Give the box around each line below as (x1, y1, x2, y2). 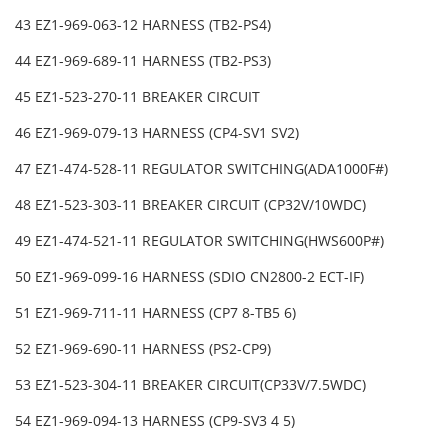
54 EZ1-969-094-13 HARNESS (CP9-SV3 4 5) (15, 411, 299, 431)
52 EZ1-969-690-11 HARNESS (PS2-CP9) (15, 339, 275, 359)
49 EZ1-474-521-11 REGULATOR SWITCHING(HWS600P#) (15, 231, 388, 251)
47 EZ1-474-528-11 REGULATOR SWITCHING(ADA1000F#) (15, 159, 392, 179)
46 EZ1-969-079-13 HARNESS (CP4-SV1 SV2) (15, 123, 303, 143)
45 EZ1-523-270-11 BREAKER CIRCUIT (15, 87, 264, 107)
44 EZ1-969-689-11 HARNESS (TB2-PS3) (15, 51, 275, 71)
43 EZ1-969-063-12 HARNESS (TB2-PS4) (15, 15, 275, 35)
